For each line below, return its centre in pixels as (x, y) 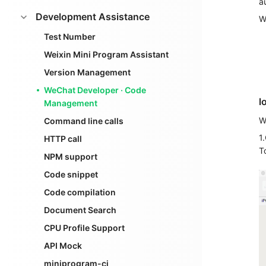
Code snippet (71, 174)
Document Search (80, 210)
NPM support (71, 156)
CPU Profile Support (84, 228)
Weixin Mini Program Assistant (106, 54)
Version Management (87, 72)
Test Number (70, 37)
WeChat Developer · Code (95, 90)
